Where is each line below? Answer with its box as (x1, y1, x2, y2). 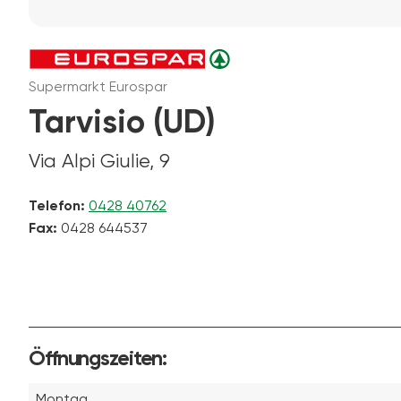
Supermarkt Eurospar (29, 80, 167, 95)
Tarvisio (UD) (29, 107, 216, 140)
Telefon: (29, 199, 85, 214)
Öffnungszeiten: (29, 348, 167, 370)
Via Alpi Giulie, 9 (29, 151, 170, 172)
